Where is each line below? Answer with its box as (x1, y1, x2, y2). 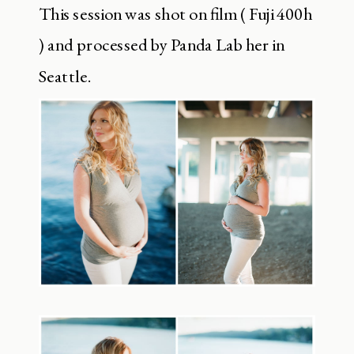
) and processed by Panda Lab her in (39, 33, 284, 57)
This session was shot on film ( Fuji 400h (39, 2, 312, 26)
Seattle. (39, 64, 91, 88)
